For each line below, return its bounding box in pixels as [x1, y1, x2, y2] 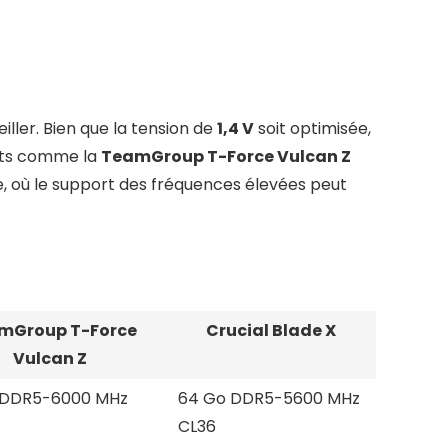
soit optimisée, [254, 117, 371, 141]
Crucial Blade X [206, 319, 336, 343]
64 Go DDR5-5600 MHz [178, 387, 360, 411]
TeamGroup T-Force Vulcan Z [101, 145, 351, 169]
